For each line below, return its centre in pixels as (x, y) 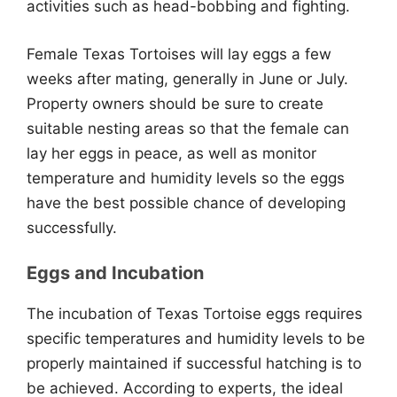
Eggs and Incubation (115, 273)
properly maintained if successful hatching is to (194, 363)
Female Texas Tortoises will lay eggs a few (179, 54)
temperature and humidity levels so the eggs (186, 178)
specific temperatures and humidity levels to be (196, 339)
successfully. (72, 227)
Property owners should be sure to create (175, 103)
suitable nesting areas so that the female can (188, 128)
